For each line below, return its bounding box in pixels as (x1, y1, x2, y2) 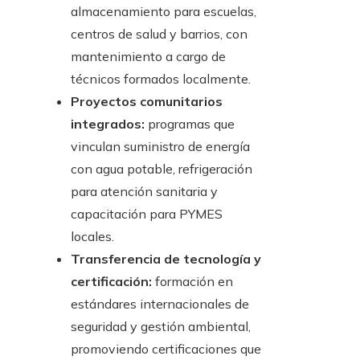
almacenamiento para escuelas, (71, 3, 256, 20)
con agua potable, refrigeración (71, 161, 252, 178)
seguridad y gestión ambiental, (71, 318, 251, 335)
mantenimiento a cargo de (71, 48, 226, 65)
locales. (71, 228, 114, 245)
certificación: (71, 273, 152, 290)
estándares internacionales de (71, 296, 249, 313)
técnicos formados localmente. (71, 71, 251, 88)
